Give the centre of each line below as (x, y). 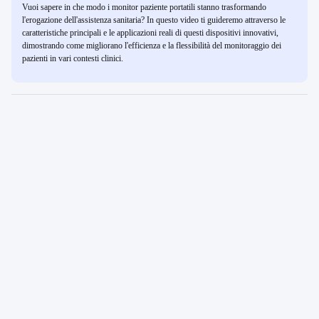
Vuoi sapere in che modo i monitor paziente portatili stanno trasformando (144, 7)
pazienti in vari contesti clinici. (73, 58)
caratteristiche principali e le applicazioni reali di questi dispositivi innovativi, (150, 33)
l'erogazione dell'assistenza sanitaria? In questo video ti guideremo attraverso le (154, 20)
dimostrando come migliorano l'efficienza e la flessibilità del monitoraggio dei (152, 46)
